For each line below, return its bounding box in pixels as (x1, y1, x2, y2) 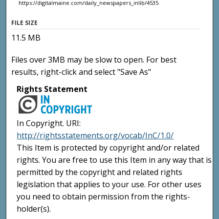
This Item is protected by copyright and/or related (17, 142, 200, 153)
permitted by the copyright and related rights (17, 167, 183, 178)
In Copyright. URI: (17, 118, 81, 129)
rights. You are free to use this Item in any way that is (17, 154, 212, 166)
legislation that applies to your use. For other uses (17, 179, 202, 190)
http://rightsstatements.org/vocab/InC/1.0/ (17, 130, 174, 141)
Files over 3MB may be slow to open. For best (11, 54, 177, 65)
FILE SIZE (11, 18, 38, 27)
